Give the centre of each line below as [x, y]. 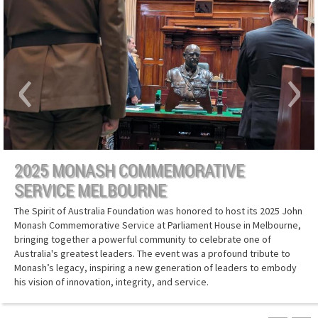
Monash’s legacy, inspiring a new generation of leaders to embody [155, 267]
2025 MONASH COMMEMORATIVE [129, 170]
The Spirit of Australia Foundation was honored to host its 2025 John [158, 210]
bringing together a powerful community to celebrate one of [143, 239]
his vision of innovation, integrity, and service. [111, 281]
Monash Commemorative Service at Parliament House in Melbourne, [158, 225]
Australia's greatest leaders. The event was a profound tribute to [152, 253]
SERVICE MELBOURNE [90, 190]
